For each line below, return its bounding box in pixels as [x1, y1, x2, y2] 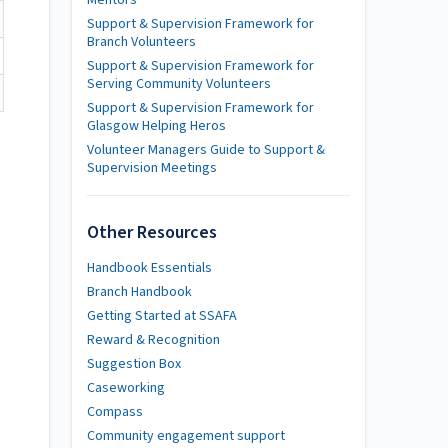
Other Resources [87, 219, 217, 245]
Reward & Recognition [87, 329, 220, 350]
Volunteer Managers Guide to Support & [87, 140, 325, 160]
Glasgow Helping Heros [87, 116, 226, 136]
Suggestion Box [87, 353, 181, 374]
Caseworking [87, 377, 165, 398]
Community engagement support [87, 425, 285, 446]
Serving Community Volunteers [87, 74, 271, 94]
